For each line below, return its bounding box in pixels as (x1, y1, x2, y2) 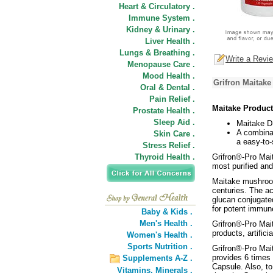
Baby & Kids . (141, 207, 193, 216)
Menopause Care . (127, 60, 195, 69)
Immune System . (129, 13, 195, 23)
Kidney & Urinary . (126, 25, 195, 34)
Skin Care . (154, 129, 195, 138)
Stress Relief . (143, 141, 195, 150)
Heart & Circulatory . (119, 2, 195, 11)
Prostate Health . (133, 106, 195, 115)
